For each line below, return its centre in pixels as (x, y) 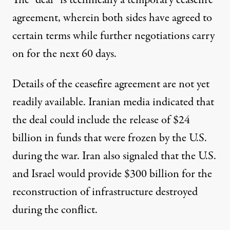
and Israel (35, 174)
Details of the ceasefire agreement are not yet (111, 84)
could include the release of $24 (120, 120)
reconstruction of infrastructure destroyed (105, 192)
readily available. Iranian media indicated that (113, 102)
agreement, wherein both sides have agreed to (112, 18)
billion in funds (47, 138)
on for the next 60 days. (64, 54)
